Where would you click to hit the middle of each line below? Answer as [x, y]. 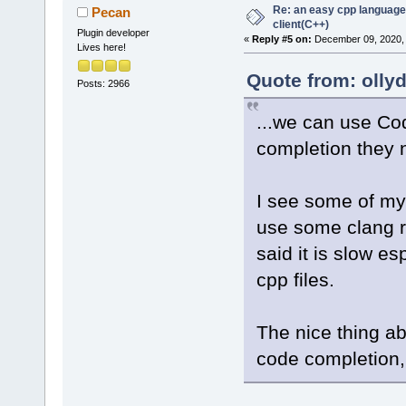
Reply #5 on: [281, 39]
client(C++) [300, 24]
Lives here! [101, 47]
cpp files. [295, 279]
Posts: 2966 [103, 83]
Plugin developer [113, 32]
